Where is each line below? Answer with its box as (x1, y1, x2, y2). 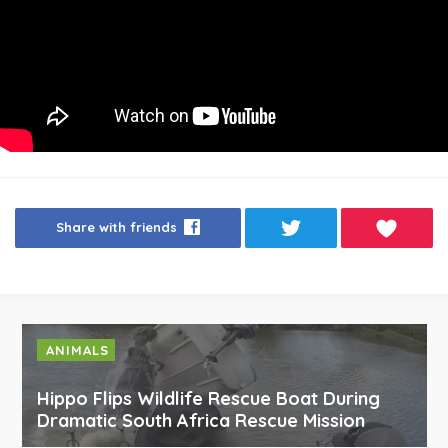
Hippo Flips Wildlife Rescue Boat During (36, 387, 380, 411)
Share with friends (55, 219, 177, 236)
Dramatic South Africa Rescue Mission (36, 409, 365, 433)
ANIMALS (45, 342, 109, 359)
